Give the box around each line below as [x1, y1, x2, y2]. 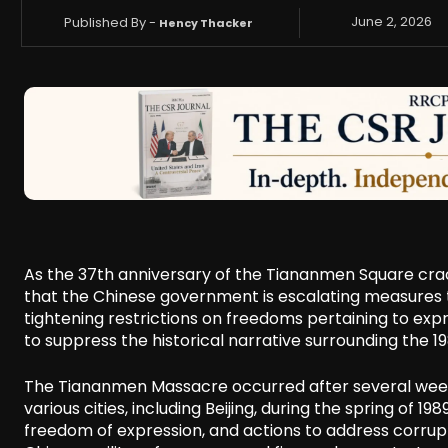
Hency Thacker [159, 14, 254, 31]
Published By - [64, 12, 157, 32]
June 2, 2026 [351, 12, 433, 32]
